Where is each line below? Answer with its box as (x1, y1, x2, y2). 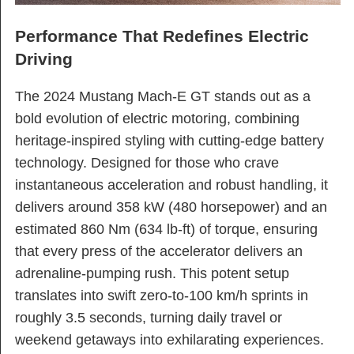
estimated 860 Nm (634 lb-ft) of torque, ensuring (15, 220, 318, 237)
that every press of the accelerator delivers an (15, 243, 303, 259)
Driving (15, 50, 73, 69)
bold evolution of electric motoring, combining (15, 110, 299, 126)
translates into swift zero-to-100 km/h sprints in (15, 287, 308, 303)
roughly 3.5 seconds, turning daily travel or (15, 309, 282, 326)
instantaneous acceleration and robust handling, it (15, 176, 328, 193)
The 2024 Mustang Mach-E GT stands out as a (15, 88, 311, 104)
